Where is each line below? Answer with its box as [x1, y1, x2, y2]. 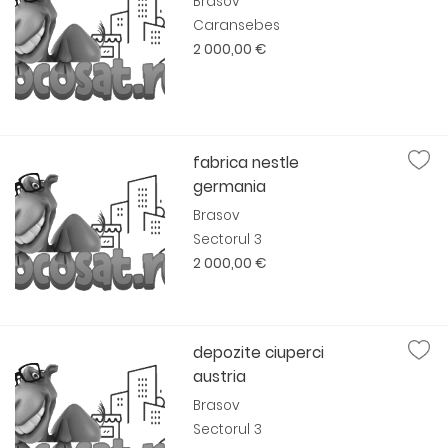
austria [193, 366, 247, 387]
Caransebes [193, 16, 281, 35]
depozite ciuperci [193, 342, 325, 363]
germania [193, 176, 267, 197]
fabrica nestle [193, 152, 300, 173]
